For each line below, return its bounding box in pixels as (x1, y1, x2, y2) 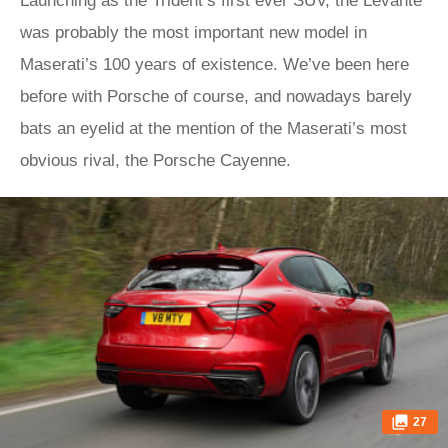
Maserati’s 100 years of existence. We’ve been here (20, 55, 409, 74)
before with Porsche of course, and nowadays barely (20, 87, 412, 106)
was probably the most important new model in (20, 23, 367, 42)
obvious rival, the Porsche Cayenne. (20, 151, 291, 170)
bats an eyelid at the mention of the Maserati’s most (20, 119, 407, 138)
